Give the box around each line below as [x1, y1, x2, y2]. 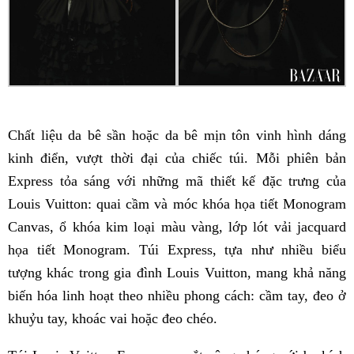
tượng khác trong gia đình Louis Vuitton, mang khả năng [8, 264, 346, 281]
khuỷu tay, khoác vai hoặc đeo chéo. [8, 310, 217, 326]
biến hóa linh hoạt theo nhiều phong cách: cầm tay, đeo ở [8, 287, 346, 303]
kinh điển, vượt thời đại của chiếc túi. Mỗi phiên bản [8, 149, 346, 166]
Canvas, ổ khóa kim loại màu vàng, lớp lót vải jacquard [8, 218, 346, 235]
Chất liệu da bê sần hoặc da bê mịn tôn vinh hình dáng [8, 126, 346, 143]
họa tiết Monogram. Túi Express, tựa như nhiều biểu [8, 241, 346, 258]
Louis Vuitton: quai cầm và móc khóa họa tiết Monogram [8, 195, 346, 212]
